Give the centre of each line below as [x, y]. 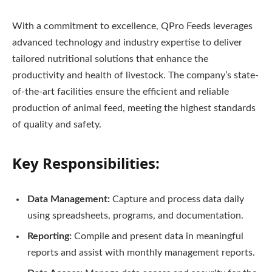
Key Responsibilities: [86, 163]
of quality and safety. [57, 124]
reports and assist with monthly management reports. [141, 252]
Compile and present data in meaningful [158, 236]
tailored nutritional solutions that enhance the [110, 59]
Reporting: [49, 236]
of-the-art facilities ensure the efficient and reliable [121, 91]
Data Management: [69, 199]
